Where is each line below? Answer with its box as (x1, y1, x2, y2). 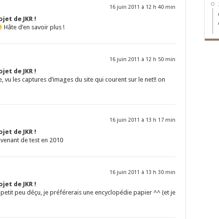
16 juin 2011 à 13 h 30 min (109, 169, 175, 176)
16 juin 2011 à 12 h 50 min (109, 56, 175, 63)
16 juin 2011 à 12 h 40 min (109, 4, 175, 11)
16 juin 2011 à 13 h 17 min (109, 117, 175, 124)
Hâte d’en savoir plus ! (2, 23, 65, 31)
